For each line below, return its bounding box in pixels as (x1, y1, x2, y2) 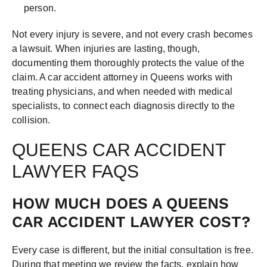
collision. (12, 114, 51, 125)
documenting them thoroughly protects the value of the (12, 57, 245, 68)
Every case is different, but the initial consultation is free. (12, 244, 253, 255)
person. (24, 2, 57, 13)
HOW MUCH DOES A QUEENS (12, 194, 229, 212)
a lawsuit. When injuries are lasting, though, (12, 43, 200, 54)
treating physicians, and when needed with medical (12, 86, 232, 97)
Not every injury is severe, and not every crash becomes (12, 29, 253, 39)
